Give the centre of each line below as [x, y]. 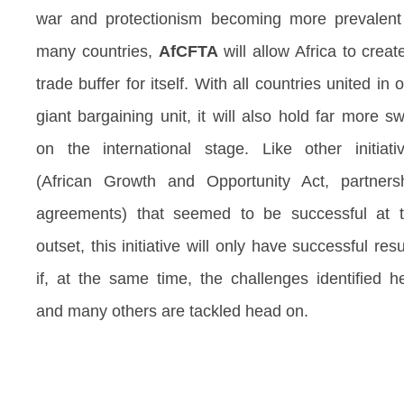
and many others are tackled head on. [172, 311]
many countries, [97, 51]
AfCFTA [188, 51]
